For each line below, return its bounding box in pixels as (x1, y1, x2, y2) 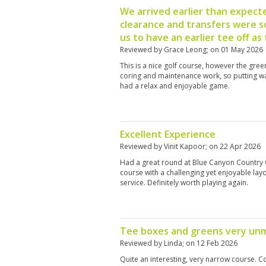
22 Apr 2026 (220, 141, 261, 151)
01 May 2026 (221, 45, 263, 55)
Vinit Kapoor (164, 141, 205, 151)
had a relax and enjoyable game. (120, 81, 230, 91)
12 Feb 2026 (197, 238, 237, 248)
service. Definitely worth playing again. (120, 178, 248, 188)
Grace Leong (164, 45, 207, 55)
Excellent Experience (120, 128, 216, 141)
